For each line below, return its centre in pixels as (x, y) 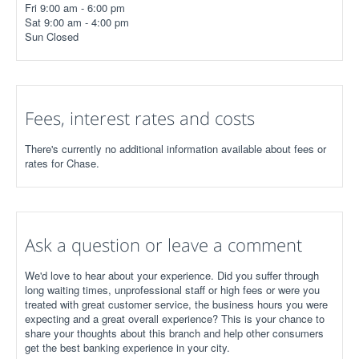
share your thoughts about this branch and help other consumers (174, 333)
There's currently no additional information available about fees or (175, 149)
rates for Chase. (62, 163)
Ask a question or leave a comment (163, 244)
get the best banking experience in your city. (127, 347)
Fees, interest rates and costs (140, 118)
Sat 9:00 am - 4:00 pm (77, 22)
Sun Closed (52, 36)
